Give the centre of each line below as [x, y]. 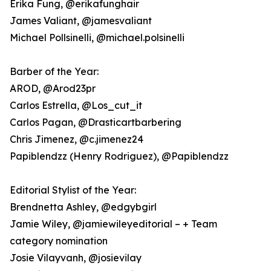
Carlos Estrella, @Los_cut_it [76, 106]
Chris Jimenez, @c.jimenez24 [77, 139]
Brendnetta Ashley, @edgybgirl [83, 207]
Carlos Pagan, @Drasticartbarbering [96, 122]
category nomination [59, 241]
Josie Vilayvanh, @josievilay [76, 258]
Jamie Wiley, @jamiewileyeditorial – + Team [113, 224]
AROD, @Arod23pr [53, 89]
